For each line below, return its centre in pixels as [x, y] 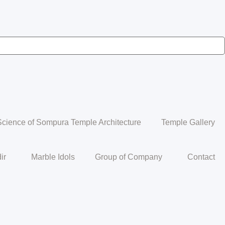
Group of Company [129, 157]
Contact [201, 157]
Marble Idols [53, 157]
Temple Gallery [188, 122]
